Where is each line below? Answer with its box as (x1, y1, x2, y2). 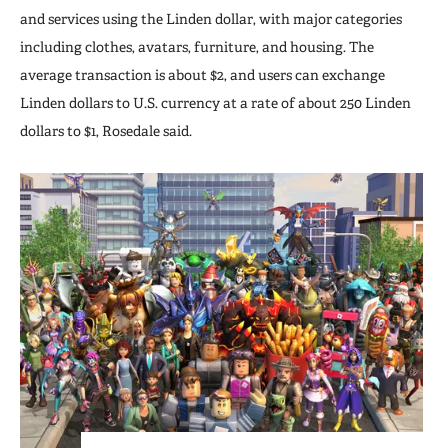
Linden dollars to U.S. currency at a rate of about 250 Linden (20, 94, 411, 111)
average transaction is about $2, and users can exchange (20, 66, 385, 83)
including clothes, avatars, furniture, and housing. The (20, 38, 374, 55)
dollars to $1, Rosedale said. (20, 122, 192, 139)
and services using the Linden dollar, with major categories (20, 10, 402, 27)
